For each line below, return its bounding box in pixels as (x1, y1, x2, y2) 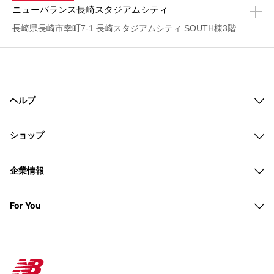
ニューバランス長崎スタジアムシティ (12, 4, 168, 16)
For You (10, 199, 41, 210)
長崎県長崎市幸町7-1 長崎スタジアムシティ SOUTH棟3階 (12, 23, 236, 34)
